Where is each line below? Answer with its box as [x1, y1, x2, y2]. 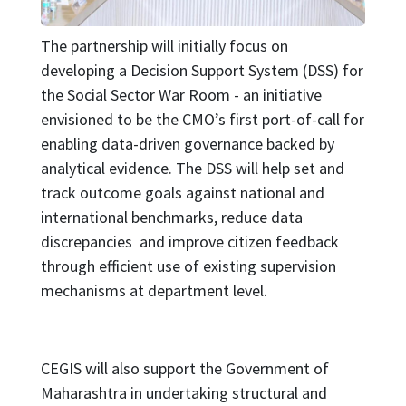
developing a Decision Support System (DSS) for [40, 60, 363, 82]
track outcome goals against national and [40, 182, 324, 204]
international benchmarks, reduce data [40, 207, 303, 228]
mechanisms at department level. [40, 280, 267, 302]
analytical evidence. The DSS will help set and [40, 158, 344, 179]
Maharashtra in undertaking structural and [40, 382, 327, 404]
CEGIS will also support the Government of [40, 358, 329, 380]
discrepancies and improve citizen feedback [40, 231, 339, 253]
